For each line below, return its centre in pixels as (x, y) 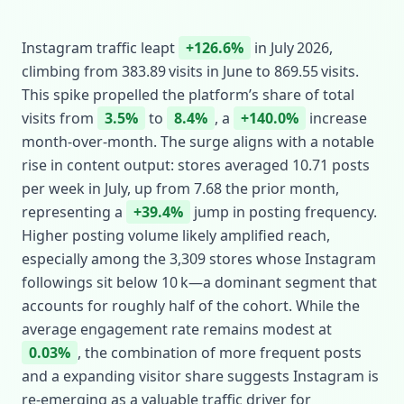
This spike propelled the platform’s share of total (188, 95)
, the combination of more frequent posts (220, 353)
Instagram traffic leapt (100, 48)
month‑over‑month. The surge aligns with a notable (198, 142)
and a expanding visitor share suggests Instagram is (200, 376)
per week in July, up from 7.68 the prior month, (180, 188)
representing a (74, 212)
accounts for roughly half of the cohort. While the (191, 306)
